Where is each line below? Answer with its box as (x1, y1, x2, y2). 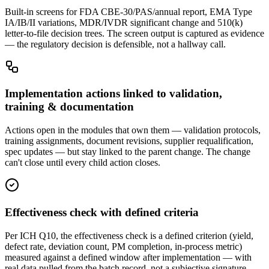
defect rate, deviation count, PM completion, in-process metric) (5, 241, 242, 252)
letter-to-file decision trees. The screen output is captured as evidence (5, 28, 264, 38)
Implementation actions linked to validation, (5, 87, 222, 100)
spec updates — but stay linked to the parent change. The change (5, 147, 250, 157)
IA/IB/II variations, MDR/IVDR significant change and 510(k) (5, 17, 243, 28)
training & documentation (5, 100, 134, 113)
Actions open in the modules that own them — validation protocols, (5, 125, 261, 136)
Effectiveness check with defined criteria (5, 205, 199, 219)
